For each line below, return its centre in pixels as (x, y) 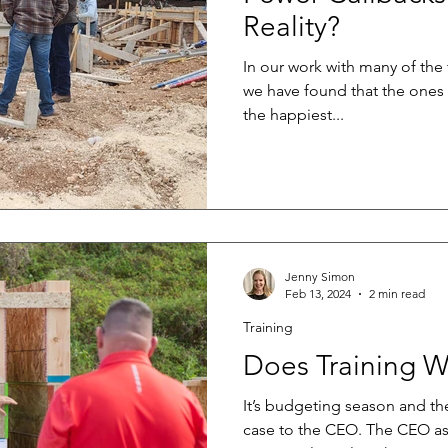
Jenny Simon (320, 277)
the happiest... (293, 114)
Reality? (291, 26)
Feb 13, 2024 (318, 294)
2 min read (397, 294)
